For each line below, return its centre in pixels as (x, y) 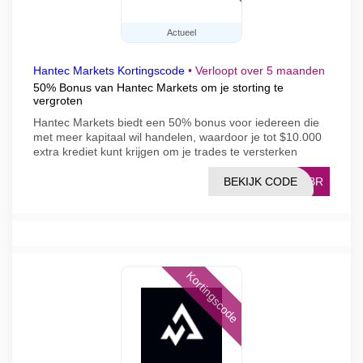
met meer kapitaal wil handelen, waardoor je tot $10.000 (177, 137)
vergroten (58, 100)
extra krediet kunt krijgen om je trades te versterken (165, 152)
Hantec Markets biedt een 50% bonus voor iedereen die (176, 122)
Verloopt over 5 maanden (260, 70)
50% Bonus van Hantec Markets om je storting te (158, 88)
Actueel (181, 32)
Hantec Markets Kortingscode (109, 70)
